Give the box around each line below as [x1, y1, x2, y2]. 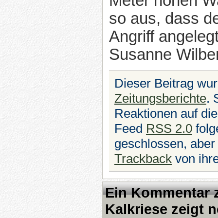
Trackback [114, 151, 172, 166]
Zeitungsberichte [114, 91, 206, 106]
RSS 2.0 [145, 121, 192, 136]
